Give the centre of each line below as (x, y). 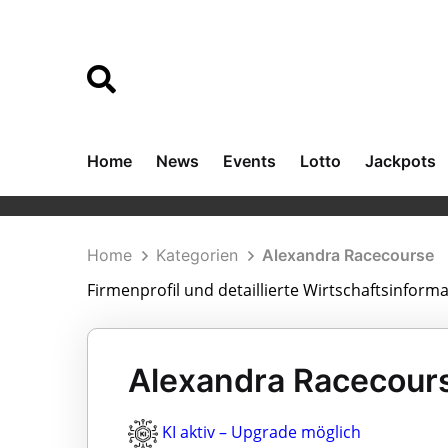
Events (249, 161)
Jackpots (400, 161)
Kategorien (197, 255)
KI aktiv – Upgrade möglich (261, 432)
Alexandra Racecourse (348, 255)
